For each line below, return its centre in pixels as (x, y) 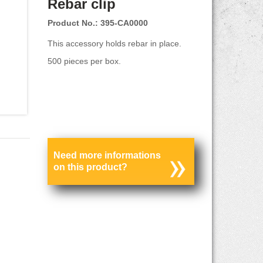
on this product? (90, 167)
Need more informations (107, 155)
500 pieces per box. (84, 61)
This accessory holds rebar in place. (114, 43)
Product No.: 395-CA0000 (97, 23)
